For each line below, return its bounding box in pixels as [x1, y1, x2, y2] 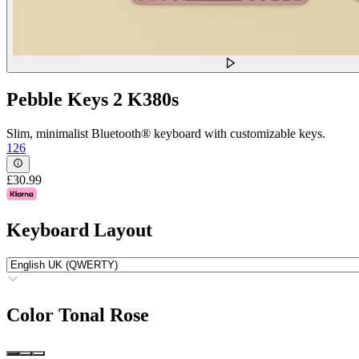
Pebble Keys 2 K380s [6, 89, 179, 111]
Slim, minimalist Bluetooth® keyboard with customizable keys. [6, 126, 325, 140]
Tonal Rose [58, 305, 149, 326]
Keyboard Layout [6, 220, 152, 241]
